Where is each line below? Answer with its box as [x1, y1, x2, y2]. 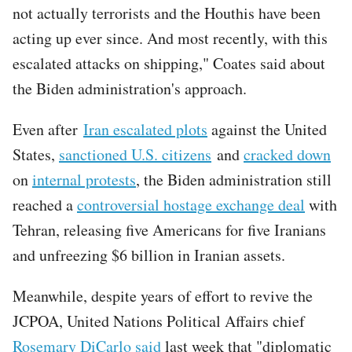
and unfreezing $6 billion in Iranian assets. [13, 244, 291, 266]
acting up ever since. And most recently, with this [13, 27, 328, 49]
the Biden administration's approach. [13, 77, 247, 99]
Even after [13, 118, 83, 140]
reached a [13, 193, 77, 215]
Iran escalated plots [83, 118, 207, 140]
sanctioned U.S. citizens [59, 143, 211, 165]
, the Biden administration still [136, 168, 332, 190]
